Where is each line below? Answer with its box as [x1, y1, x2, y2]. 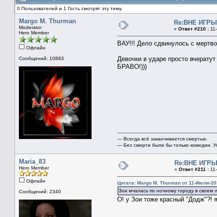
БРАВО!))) [117, 62, 147, 70]
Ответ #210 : [178, 26, 209, 31]
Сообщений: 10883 [19, 55, 64, 61]
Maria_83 [19, 157, 46, 165]
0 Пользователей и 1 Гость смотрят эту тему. [17, 5, 123, 11]
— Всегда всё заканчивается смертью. [117, 136, 208, 141]
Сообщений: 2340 [19, 188, 61, 194]
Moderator [19, 24, 42, 30]
